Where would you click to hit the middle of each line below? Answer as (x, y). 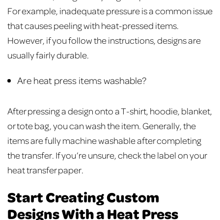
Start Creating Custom (83, 197)
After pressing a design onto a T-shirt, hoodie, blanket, (110, 110)
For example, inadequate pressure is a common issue (110, 11)
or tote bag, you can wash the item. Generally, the (102, 125)
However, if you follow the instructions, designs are (104, 40)
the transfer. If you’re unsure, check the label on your (107, 155)
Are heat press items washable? (82, 80)
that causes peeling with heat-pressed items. (93, 26)
